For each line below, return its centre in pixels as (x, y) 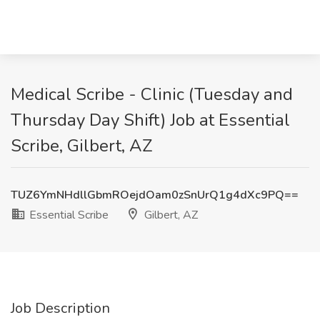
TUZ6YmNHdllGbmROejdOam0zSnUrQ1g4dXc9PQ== (155, 195)
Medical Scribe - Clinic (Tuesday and (152, 94)
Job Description (60, 308)
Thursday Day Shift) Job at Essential (150, 120)
